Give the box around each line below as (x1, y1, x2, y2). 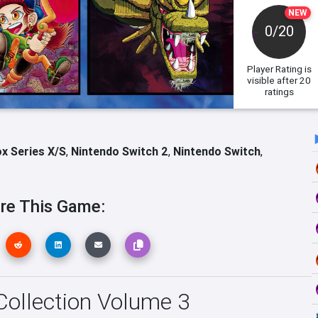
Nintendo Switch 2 (71, 144, 168, 158)
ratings (264, 85, 294, 98)
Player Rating (246, 62, 302, 75)
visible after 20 (247, 74, 312, 87)
